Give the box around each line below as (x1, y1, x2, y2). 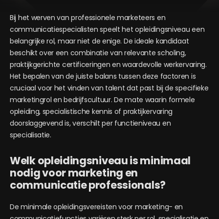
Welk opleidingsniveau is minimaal (10, 153, 191, 168)
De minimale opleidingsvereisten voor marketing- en (10, 202, 183, 212)
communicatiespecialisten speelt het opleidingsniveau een (10, 24, 205, 34)
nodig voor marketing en (10, 166, 138, 180)
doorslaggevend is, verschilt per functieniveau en (10, 118, 171, 128)
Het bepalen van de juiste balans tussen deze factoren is (10, 71, 196, 81)
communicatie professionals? (10, 178, 166, 192)
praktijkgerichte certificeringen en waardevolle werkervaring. (10, 60, 207, 69)
